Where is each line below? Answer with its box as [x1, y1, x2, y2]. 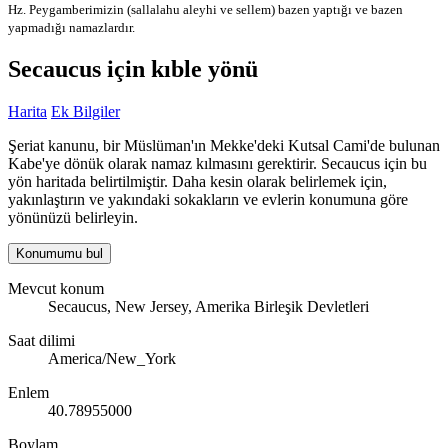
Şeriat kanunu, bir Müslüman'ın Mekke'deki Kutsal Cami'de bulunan [8, 137, 440, 155]
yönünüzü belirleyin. [8, 209, 138, 227]
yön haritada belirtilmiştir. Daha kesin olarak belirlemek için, [8, 173, 387, 191]
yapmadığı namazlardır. [8, 20, 135, 36]
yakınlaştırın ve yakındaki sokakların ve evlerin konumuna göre [8, 191, 408, 209]
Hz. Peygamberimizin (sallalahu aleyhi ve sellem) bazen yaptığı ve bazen [8, 2, 403, 18]
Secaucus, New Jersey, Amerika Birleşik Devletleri [48, 298, 369, 316]
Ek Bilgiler [51, 103, 120, 121]
